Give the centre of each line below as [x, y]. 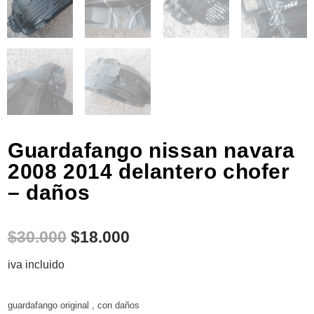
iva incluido [36, 264]
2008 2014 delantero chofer [149, 171]
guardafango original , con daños [74, 305]
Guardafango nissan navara [152, 150]
